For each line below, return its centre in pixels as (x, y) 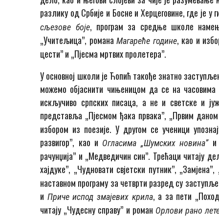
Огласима (121, 143)
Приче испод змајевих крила (100, 197)
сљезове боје (65, 27)
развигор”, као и (71, 142)
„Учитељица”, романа (78, 40)
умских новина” (181, 143)
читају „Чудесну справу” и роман (98, 210)
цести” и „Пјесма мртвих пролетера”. (103, 54)
